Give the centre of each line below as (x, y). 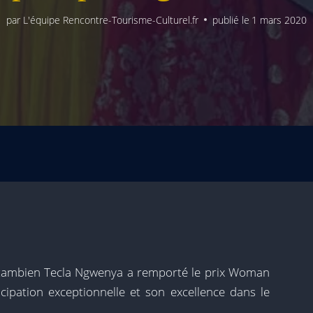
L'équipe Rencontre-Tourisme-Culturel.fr (110, 20)
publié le (231, 20)
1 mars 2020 (279, 20)
